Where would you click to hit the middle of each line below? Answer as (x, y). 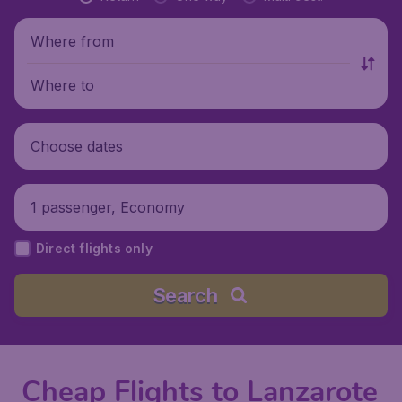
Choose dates (77, 146)
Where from (72, 41)
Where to (62, 85)
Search (185, 295)
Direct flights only (94, 248)
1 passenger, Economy (108, 207)
